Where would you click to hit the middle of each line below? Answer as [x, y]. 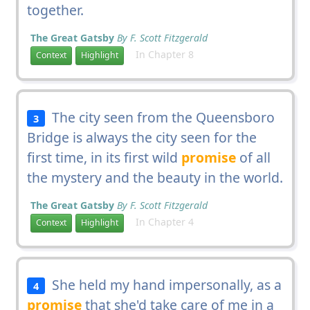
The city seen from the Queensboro [160, 117]
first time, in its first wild [104, 157]
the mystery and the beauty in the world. [155, 177]
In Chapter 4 [160, 221]
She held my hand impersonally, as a [164, 284]
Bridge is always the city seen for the [142, 137]
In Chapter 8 [160, 54]
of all [253, 157]
